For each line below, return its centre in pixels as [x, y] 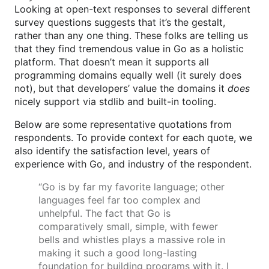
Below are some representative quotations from [123, 125]
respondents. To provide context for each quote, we [133, 138]
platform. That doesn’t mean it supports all [112, 62]
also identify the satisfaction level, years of [112, 151]
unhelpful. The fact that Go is [104, 213]
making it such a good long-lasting [118, 253]
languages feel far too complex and [119, 200]
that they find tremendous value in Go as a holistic [129, 49]
